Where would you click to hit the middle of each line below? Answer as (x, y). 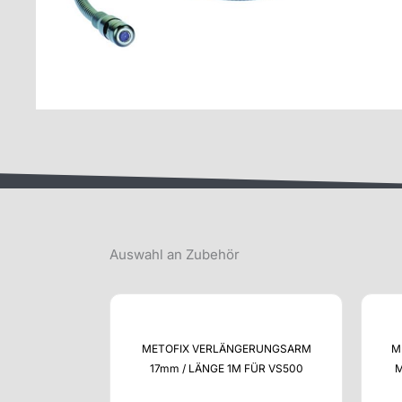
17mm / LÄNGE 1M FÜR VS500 (226, 369)
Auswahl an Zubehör (175, 254)
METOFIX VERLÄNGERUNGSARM (226, 349)
